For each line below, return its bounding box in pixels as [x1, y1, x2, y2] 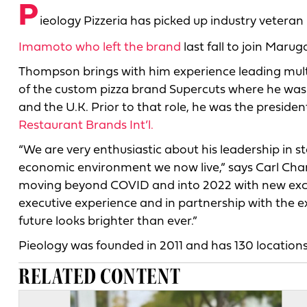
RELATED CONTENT [19, 262, 181, 291]
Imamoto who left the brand [19, 40, 181, 54]
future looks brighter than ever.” [19, 214, 197, 228]
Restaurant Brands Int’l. [19, 119, 153, 132]
